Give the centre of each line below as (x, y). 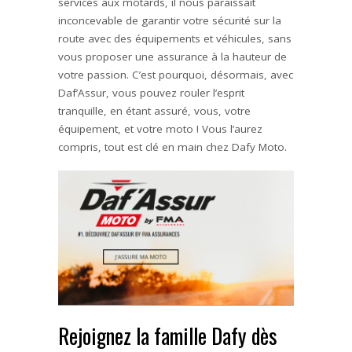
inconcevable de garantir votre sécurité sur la (170, 21)
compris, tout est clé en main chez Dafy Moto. (172, 147)
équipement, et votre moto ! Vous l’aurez (160, 129)
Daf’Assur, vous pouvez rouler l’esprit (151, 93)
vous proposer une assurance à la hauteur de (172, 57)
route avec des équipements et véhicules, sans (175, 39)
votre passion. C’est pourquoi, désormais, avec (176, 75)
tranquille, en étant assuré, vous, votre (154, 111)
